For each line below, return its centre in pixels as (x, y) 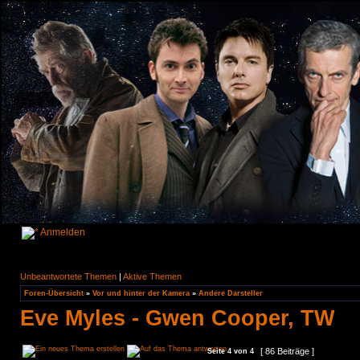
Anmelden (62, 232)
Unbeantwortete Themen (68, 276)
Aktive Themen (152, 276)
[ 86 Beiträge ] (287, 351)
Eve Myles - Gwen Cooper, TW (177, 318)
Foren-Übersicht (54, 293)
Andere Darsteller (231, 293)
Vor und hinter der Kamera (141, 293)
